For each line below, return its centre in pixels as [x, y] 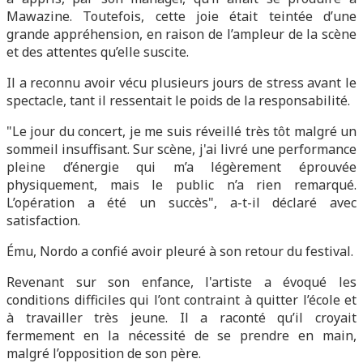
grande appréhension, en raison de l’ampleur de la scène [181, 34]
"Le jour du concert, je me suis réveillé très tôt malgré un [181, 131]
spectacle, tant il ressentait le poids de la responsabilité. [178, 100]
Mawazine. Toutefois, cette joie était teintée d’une [181, 16]
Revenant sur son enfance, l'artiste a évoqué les [181, 282]
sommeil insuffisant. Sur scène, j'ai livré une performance [181, 149]
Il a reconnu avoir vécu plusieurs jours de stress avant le [181, 83]
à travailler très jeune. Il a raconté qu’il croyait [181, 318]
